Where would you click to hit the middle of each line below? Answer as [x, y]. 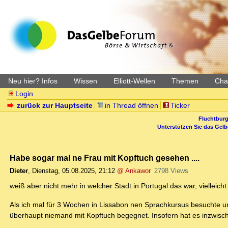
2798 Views [171, 171]
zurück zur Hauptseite [55, 105]
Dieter [19, 171]
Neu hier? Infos [33, 81]
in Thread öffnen [132, 105]
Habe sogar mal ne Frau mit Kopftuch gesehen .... [105, 158]
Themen [185, 81]
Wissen [85, 81]
